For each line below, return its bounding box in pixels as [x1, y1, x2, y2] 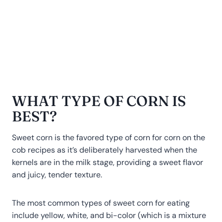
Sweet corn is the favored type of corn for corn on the [12, 132, 205, 143]
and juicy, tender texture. [12, 169, 102, 180]
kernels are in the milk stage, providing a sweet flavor [12, 157, 203, 167]
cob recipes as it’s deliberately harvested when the [12, 144, 197, 155]
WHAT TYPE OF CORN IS [12, 92, 186, 110]
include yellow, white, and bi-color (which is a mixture [12, 210, 206, 221]
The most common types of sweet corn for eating [12, 197, 190, 208]
